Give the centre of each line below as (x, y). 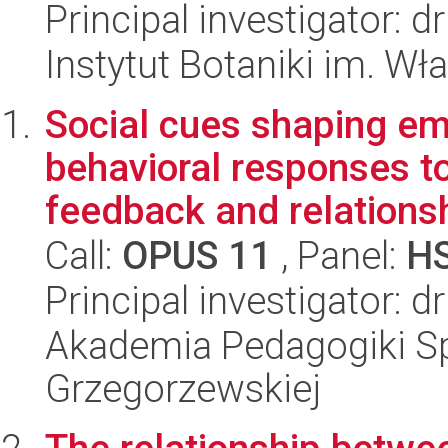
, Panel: (339, 255)
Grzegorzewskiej (183, 388)
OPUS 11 (197, 255)
